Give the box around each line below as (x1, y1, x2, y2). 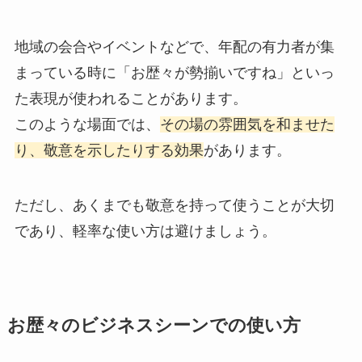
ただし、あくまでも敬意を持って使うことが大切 (14, 196, 335, 213)
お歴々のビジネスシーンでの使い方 (6, 315, 301, 335)
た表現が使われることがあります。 (14, 90, 247, 107)
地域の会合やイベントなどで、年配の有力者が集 (14, 38, 335, 55)
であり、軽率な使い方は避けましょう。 (14, 222, 276, 239)
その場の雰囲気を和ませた (159, 116, 335, 133)
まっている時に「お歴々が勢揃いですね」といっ (14, 64, 335, 81)
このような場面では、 (14, 116, 160, 133)
